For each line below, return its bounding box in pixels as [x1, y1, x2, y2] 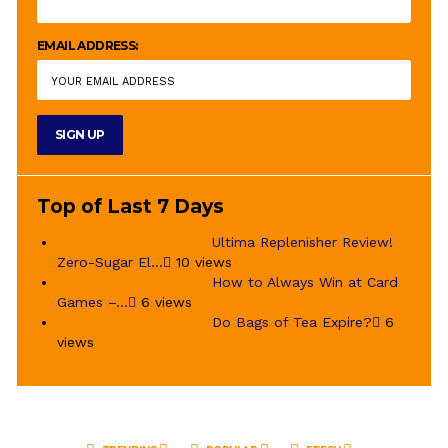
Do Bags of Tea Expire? [212, 313, 372, 330]
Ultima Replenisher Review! [212, 233, 393, 250]
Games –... [57, 293, 128, 310]
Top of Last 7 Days [37, 194, 224, 218]
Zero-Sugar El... [57, 253, 163, 270]
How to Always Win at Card [212, 273, 398, 290]
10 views [176, 253, 232, 270]
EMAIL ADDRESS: [37, 37, 138, 53]
